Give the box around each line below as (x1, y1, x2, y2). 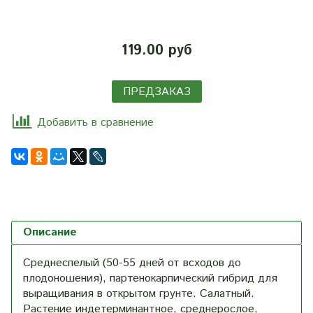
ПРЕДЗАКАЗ (122, 83, 191, 100)
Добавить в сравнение (37, 115, 154, 131)
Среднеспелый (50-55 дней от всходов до (23, 255, 241, 272)
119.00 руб (121, 40, 192, 61)
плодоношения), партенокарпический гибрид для (23, 270, 277, 287)
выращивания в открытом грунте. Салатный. (23, 286, 254, 303)
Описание (23, 224, 77, 241)
